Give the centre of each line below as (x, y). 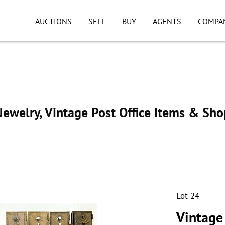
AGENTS (167, 21)
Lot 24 (188, 196)
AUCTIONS (53, 21)
